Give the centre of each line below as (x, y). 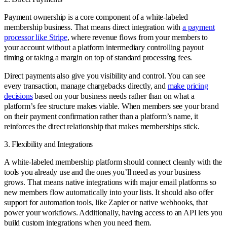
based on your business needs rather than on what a (113, 96)
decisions (18, 96)
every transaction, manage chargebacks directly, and (86, 86)
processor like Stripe (36, 37)
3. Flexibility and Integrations (49, 144)
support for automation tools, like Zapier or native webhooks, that (106, 202)
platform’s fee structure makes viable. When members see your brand (111, 106)
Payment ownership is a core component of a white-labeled (96, 17)
